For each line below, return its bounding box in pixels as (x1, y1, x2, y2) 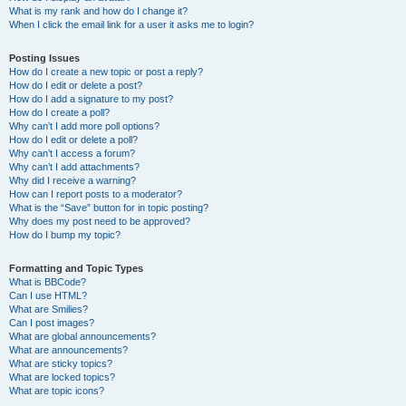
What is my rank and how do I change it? (9, 5, 188, 16)
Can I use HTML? (9, 290, 87, 301)
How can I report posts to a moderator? (9, 188, 182, 199)
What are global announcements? (9, 331, 156, 342)
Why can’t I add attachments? (9, 161, 140, 172)
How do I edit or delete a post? (9, 80, 142, 91)
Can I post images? (9, 317, 94, 328)
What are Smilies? (9, 304, 88, 314)
